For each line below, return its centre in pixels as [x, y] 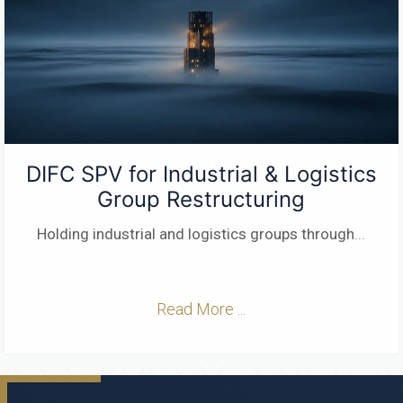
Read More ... [201, 309]
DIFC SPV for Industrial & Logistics [201, 174]
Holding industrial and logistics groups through [196, 233]
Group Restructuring [201, 199]
